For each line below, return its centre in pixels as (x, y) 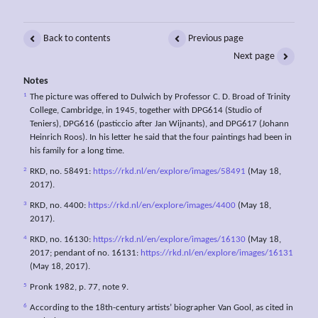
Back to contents (76, 38)
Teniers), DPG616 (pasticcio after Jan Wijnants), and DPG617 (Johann (159, 125)
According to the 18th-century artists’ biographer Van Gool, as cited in (161, 308)
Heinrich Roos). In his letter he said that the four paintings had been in (161, 138)
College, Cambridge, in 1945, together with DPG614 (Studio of (146, 111)
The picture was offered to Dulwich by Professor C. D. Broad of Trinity (160, 98)
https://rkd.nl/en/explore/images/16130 (169, 240)
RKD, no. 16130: (61, 240)
